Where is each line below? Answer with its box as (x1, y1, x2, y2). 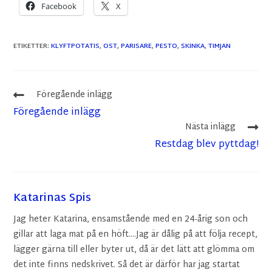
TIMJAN (208, 40, 231, 52)
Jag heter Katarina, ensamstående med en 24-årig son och (13, 212, 248, 227)
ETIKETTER (13, 40, 48, 52)
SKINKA (181, 40, 205, 52)
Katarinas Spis (13, 188, 92, 208)
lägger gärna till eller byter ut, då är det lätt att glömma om (13, 242, 255, 257)
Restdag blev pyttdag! (154, 136, 259, 154)
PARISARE (121, 40, 152, 52)
